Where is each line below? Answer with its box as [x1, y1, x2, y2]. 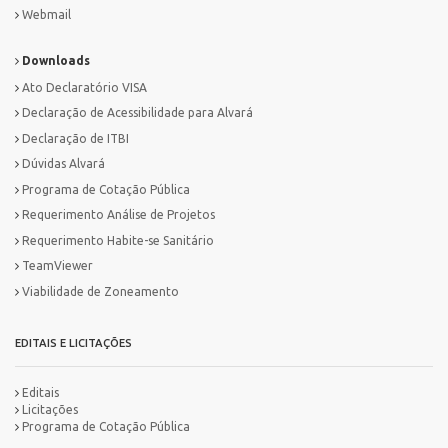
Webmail [22, 8, 71, 22]
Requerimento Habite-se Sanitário [22, 233, 214, 247]
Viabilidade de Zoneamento [22, 284, 179, 298]
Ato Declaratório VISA [22, 80, 147, 94]
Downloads [19, 53, 90, 67]
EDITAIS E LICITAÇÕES [15, 336, 132, 349]
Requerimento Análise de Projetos [22, 208, 215, 222]
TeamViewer [22, 259, 93, 273]
